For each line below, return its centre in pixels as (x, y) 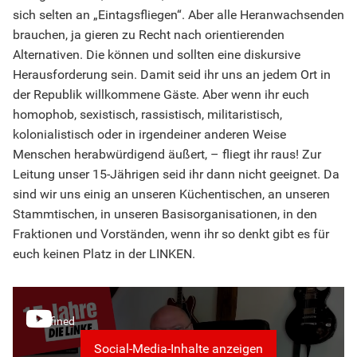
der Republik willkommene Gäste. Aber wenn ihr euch (161, 95)
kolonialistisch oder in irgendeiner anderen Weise (149, 135)
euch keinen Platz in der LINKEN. (104, 254)
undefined (50, 322)
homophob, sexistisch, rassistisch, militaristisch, (147, 115)
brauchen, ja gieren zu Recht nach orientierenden (149, 35)
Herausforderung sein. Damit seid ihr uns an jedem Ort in (172, 75)
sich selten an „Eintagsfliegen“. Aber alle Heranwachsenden (178, 15)
